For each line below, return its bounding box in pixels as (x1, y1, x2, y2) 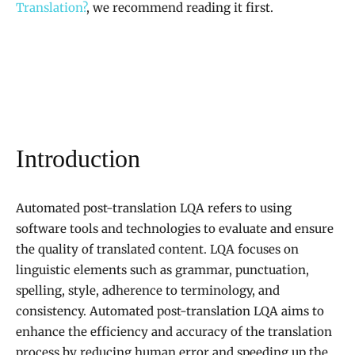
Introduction (16, 144, 141, 174)
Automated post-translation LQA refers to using (16, 200, 292, 216)
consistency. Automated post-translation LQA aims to (16, 303, 324, 319)
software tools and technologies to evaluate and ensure (16, 221, 334, 237)
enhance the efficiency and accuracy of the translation (16, 324, 332, 340)
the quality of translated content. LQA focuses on (16, 242, 299, 258)
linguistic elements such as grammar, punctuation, (16, 262, 309, 278)
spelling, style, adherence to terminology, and (16, 283, 280, 299)
